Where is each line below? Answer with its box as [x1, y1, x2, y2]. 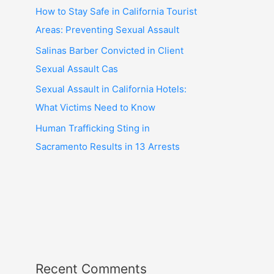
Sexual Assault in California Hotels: [35, 83, 187, 95]
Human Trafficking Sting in [35, 122, 150, 134]
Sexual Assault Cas [35, 62, 118, 75]
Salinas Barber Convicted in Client [35, 44, 183, 56]
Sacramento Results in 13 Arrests [35, 141, 180, 152]
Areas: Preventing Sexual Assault [35, 23, 179, 35]
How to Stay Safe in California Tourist [35, 5, 197, 17]
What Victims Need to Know [35, 102, 155, 114]
